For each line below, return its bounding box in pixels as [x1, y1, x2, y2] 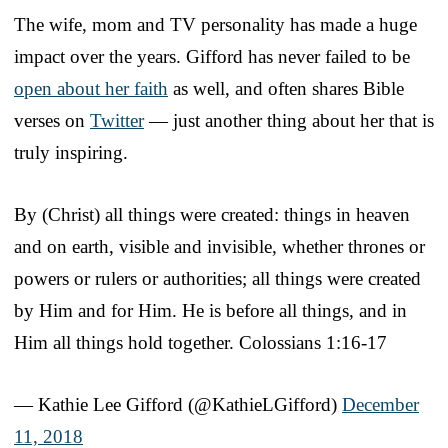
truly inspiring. [14, 141, 128, 163]
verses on [14, 109, 90, 131]
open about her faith [14, 77, 168, 99]
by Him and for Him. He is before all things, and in [14, 299, 407, 321]
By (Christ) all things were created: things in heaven [14, 203, 410, 225]
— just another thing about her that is [144, 109, 434, 131]
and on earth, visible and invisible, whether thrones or [14, 235, 425, 257]
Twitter [90, 109, 144, 131]
